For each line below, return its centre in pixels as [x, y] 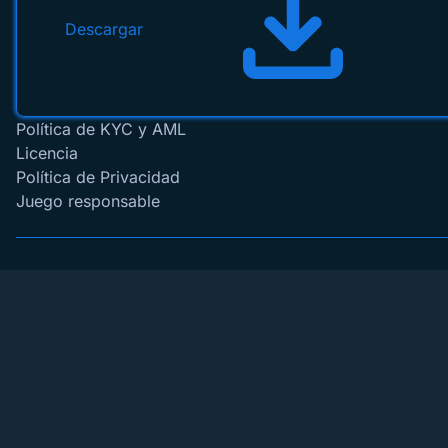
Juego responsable [88, 201]
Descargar [104, 29]
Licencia [47, 153]
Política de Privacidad [98, 177]
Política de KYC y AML [101, 129]
